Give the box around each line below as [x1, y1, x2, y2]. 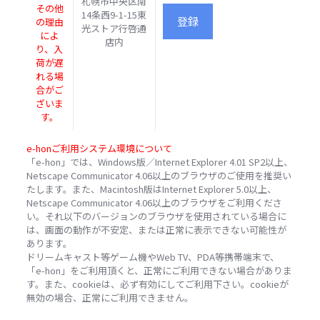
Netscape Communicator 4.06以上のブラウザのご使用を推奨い [26, 169, 291, 182]
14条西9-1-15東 [81, 8, 147, 21]
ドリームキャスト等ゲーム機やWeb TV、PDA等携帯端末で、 [26, 250, 279, 264]
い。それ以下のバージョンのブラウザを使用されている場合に [26, 209, 286, 223]
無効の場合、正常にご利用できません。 [26, 291, 194, 304]
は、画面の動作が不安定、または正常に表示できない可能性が [26, 223, 286, 236]
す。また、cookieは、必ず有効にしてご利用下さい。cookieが [26, 277, 289, 291]
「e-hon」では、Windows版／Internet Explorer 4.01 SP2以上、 [26, 155, 293, 169]
